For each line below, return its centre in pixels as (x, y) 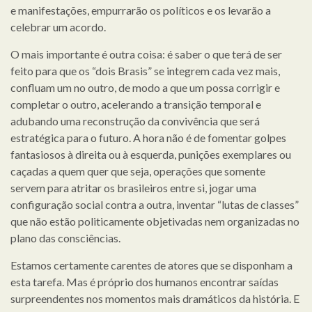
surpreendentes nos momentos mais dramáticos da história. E (155, 298)
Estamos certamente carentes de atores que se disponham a (151, 265)
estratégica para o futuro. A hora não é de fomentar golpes (148, 137)
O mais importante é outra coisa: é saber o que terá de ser (146, 54)
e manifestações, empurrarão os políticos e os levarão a (141, 10)
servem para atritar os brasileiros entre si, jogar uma (133, 187)
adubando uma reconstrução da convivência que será (135, 120)
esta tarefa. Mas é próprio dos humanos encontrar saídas (145, 281)
